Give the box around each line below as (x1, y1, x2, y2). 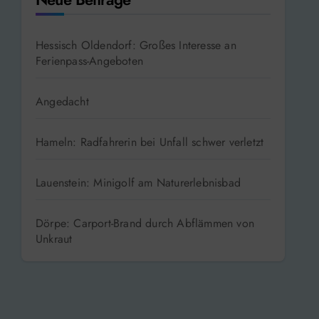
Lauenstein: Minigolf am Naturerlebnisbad (36, 174, 241, 191)
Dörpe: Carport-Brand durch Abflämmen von (36, 214, 254, 231)
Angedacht (36, 93, 89, 110)
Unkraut (36, 230, 73, 247)
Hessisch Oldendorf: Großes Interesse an (36, 36, 236, 53)
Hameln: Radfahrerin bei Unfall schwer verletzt (36, 133, 264, 150)
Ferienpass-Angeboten (36, 52, 143, 69)
